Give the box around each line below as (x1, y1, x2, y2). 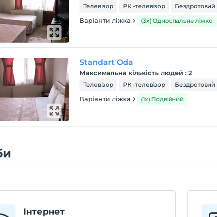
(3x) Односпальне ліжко (141, 17, 213, 24)
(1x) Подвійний (141, 95, 184, 103)
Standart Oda (79, 58, 134, 67)
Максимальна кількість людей (79, 69, 184, 77)
